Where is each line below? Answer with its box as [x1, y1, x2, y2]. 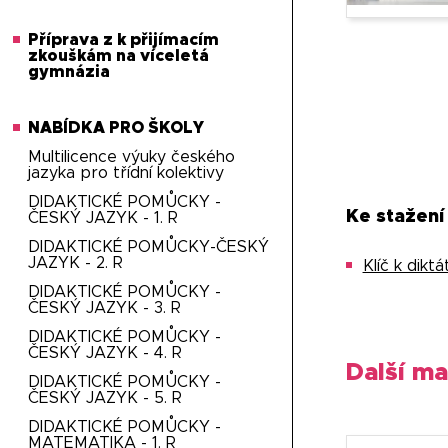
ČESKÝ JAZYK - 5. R [28, 390, 183, 406]
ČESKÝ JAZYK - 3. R [28, 300, 182, 316]
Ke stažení [345, 208, 444, 226]
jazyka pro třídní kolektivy [28, 165, 225, 181]
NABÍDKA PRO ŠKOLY [28, 120, 205, 136]
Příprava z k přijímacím [28, 32, 220, 48]
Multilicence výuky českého [28, 149, 236, 165]
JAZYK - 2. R [28, 255, 124, 271]
